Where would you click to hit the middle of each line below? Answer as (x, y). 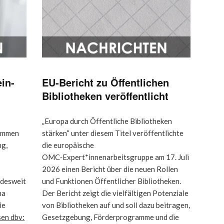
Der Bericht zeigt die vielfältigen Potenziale (115, 193)
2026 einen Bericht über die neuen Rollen (110, 169)
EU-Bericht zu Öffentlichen (105, 82)
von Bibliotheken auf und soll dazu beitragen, (116, 205)
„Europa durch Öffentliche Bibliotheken (107, 121)
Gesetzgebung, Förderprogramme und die (110, 217)
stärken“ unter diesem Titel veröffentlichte (113, 133)
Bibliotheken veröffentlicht (105, 95)
